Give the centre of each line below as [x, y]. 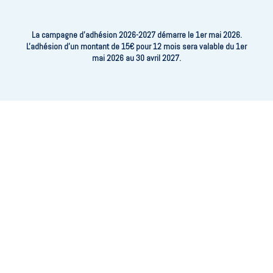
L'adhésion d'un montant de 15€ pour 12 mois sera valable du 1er [136, 47]
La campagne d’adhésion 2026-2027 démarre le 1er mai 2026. [136, 35]
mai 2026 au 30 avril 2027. [136, 58]
